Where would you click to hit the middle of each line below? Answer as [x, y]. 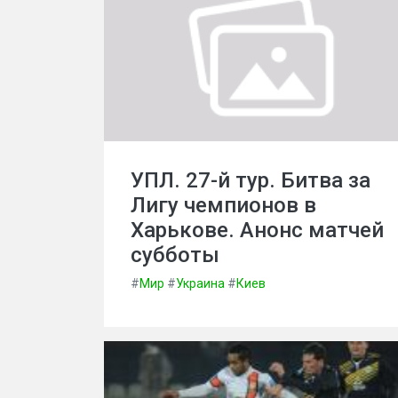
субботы [175, 255]
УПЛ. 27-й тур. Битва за [251, 180]
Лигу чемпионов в [223, 205]
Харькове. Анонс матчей [257, 230]
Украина [200, 283]
